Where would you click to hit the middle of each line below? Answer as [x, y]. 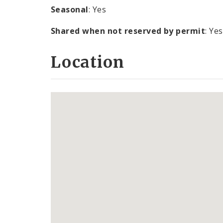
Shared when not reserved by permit [128, 31]
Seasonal [70, 10]
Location [88, 62]
